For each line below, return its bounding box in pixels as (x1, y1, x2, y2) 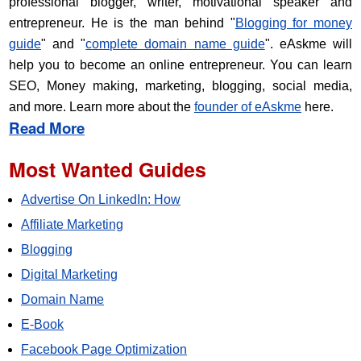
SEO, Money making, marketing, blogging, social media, (9, 78, 352, 93)
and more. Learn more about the (9, 99, 194, 114)
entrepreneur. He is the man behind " (9, 15, 235, 30)
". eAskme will (264, 36, 353, 51)
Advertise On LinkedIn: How (21, 192, 180, 206)
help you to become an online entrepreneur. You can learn (9, 57, 352, 72)
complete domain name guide (85, 36, 265, 51)
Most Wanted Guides (9, 154, 206, 184)
